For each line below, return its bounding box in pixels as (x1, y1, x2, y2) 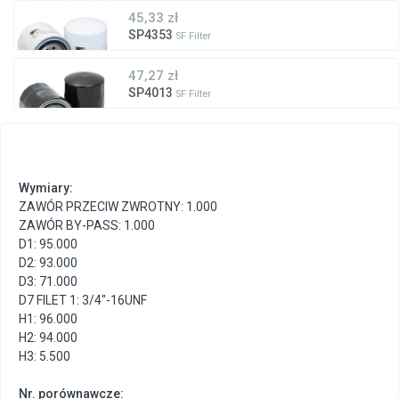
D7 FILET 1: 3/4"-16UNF (19, 293, 147, 308)
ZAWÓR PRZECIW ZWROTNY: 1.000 (19, 199, 217, 215)
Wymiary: (19, 181, 73, 196)
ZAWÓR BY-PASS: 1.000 (19, 218, 155, 233)
